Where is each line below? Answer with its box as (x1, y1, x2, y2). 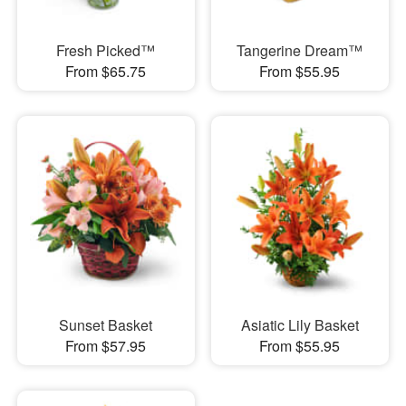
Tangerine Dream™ (237, 39, 363, 61)
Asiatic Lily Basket (240, 314, 359, 335)
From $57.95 (65, 335, 147, 356)
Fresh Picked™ (56, 39, 156, 61)
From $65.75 (65, 60, 147, 82)
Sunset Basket (59, 314, 153, 335)
